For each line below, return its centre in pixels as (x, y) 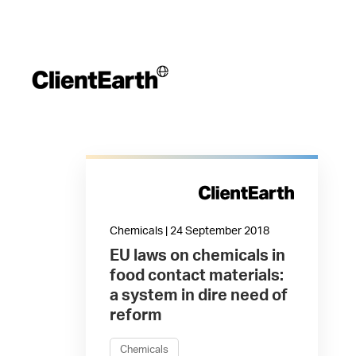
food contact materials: (196, 276)
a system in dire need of (198, 296)
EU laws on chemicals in (197, 256)
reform (135, 315)
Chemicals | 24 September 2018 (189, 231)
